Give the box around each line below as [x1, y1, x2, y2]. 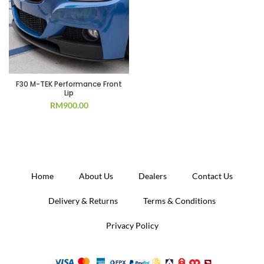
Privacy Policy [105, 220, 159, 230]
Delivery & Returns [48, 196, 118, 206]
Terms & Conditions [143, 196, 216, 206]
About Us [79, 171, 113, 181]
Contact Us [192, 171, 233, 181]
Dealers [138, 171, 167, 181]
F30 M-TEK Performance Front [16, 79, 122, 89]
